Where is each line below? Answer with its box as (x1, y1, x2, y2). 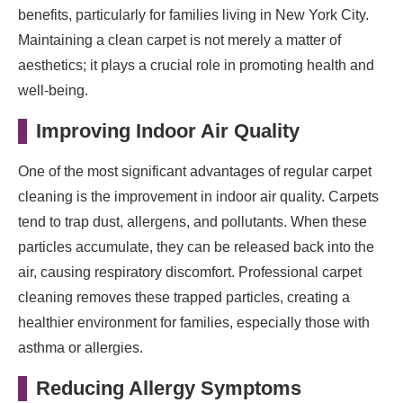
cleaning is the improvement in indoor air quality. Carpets (18, 188, 379, 204)
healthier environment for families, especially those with (18, 314, 370, 330)
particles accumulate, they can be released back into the (18, 238, 374, 255)
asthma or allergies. (18, 339, 143, 355)
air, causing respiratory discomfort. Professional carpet (18, 264, 362, 280)
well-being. (18, 82, 88, 98)
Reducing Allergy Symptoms (36, 376, 301, 399)
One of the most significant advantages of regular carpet (18, 163, 372, 179)
